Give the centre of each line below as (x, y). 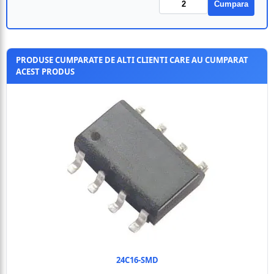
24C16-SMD (137, 260)
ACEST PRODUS (45, 72)
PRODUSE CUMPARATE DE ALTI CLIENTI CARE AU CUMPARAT (132, 60)
